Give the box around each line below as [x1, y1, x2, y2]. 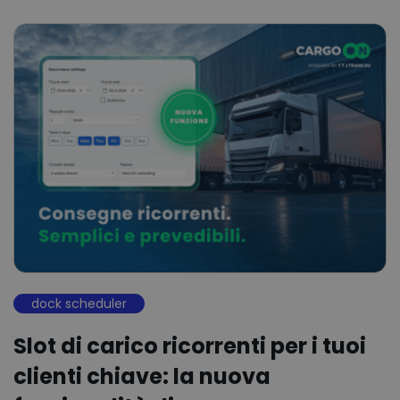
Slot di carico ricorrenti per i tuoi [13, 330, 366, 361]
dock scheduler [31, 294, 127, 312]
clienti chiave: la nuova [13, 361, 271, 391]
